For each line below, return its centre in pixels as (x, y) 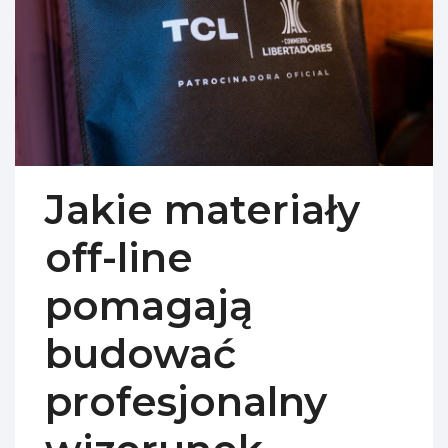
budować (140, 353)
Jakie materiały (202, 209)
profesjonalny (186, 401)
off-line (119, 257)
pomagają (149, 305)
